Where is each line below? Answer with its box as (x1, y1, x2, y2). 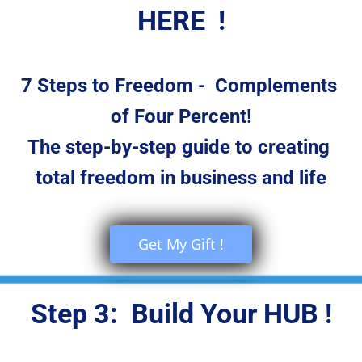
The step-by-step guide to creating (27, 136, 335, 159)
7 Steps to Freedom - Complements (20, 74, 342, 98)
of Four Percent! (110, 105, 252, 128)
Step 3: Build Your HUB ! (30, 297, 332, 330)
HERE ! (137, 4, 225, 37)
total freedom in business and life (36, 166, 326, 190)
